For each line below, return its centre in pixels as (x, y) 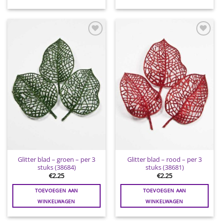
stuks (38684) (56, 167)
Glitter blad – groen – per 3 (56, 160)
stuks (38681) (165, 167)
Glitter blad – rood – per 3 (165, 160)
